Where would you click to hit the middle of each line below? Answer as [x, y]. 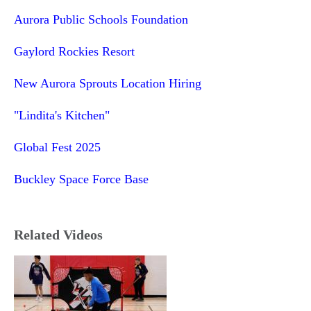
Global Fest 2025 [57, 147]
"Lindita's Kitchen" [62, 115]
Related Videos [58, 235]
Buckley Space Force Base [81, 179]
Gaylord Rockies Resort [74, 51]
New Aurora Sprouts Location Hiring [108, 83]
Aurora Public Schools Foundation [101, 19]
